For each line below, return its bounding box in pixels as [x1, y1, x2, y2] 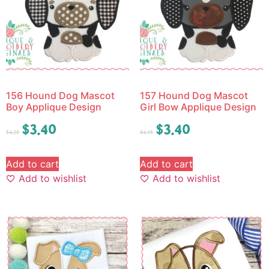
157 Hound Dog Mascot [139, 89, 248, 102]
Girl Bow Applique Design [139, 101, 256, 113]
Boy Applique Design [6, 101, 101, 113]
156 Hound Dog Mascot [6, 89, 115, 102]
